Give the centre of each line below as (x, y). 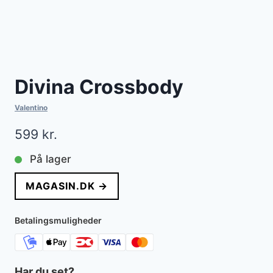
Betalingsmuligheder (58, 221)
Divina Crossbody (99, 87)
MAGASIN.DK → (67, 186)
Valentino (31, 108)
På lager (51, 159)
